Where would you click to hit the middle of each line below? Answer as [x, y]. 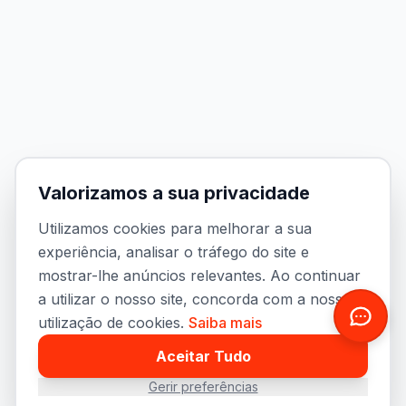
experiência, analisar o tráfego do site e [174, 252]
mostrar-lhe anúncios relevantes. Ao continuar [199, 275]
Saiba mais [225, 323]
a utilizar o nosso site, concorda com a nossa [194, 299]
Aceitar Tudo [203, 356]
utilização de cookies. [111, 323]
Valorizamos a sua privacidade [174, 193]
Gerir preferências [203, 387]
